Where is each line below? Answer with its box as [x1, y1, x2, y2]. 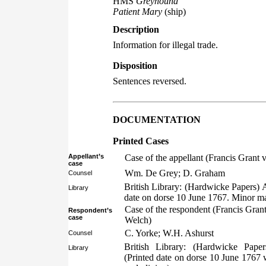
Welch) [125, 215, 151, 225]
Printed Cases [113, 136, 169, 146]
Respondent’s [68, 207, 112, 214]
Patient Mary [113, 7, 162, 17]
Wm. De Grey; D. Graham [125, 168, 225, 178]
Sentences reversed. [113, 76, 186, 86]
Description [113, 24, 159, 34]
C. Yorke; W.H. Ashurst [125, 228, 214, 238]
